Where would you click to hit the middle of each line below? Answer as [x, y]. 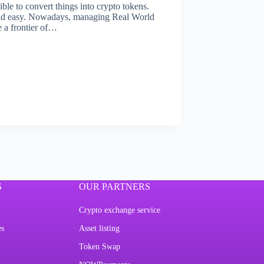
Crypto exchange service [120, 210]
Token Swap [100, 247]
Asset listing [100, 229]
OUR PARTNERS [115, 187]
